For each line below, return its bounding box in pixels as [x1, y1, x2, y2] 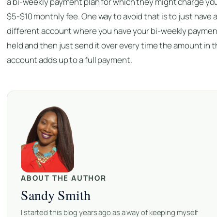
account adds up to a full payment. [7, 54, 132, 66]
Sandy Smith [21, 186, 91, 204]
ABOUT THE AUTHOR [21, 173, 107, 184]
